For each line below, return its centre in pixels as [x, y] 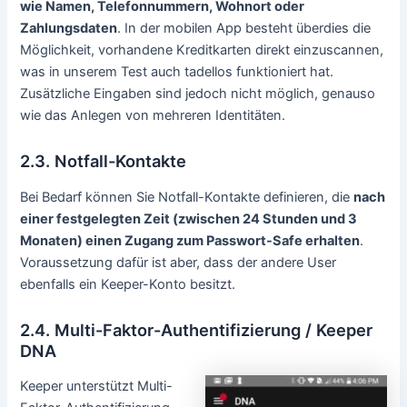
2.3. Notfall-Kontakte [104, 161]
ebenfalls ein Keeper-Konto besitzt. [128, 284]
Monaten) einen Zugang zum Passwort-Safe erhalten [190, 240]
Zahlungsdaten [69, 28]
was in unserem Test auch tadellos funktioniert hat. [177, 71]
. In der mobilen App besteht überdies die [244, 28]
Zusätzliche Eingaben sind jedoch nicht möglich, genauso [198, 93]
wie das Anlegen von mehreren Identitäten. [153, 115]
